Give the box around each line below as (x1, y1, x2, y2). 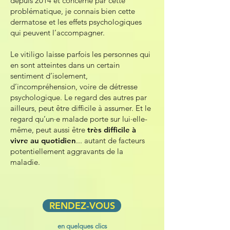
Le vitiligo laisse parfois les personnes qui (10, 49, 150, 59)
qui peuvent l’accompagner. (10, 28, 105, 37)
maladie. (10, 157, 40, 167)
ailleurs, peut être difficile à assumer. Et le (10, 103, 151, 113)
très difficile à (87, 125, 136, 135)
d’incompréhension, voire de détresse (10, 82, 138, 91)
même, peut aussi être (10, 125, 87, 135)
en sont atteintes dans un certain (10, 60, 120, 70)
